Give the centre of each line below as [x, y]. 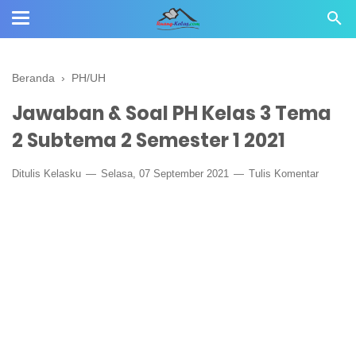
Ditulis [28, 174]
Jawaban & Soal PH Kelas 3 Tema [172, 113]
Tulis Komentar [284, 174]
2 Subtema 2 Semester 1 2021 [149, 140]
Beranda [33, 78]
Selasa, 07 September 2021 [165, 174]
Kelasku [62, 174]
